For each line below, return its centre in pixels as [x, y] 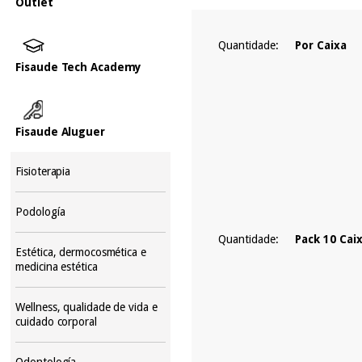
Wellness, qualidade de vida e [86, 307]
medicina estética [57, 266]
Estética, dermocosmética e [81, 252]
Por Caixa [321, 46]
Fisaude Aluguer [60, 131]
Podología [40, 211]
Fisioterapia [43, 171]
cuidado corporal [56, 321]
